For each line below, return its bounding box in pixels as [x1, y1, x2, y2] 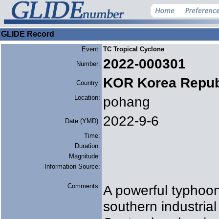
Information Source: [44, 163, 100, 170]
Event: [82, 45, 100, 53]
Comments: [67, 182, 100, 190]
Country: [76, 79, 100, 87]
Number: [76, 60, 100, 67]
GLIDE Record [1, 30, 54, 38]
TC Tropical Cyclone [103, 45, 164, 53]
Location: [74, 94, 100, 101]
